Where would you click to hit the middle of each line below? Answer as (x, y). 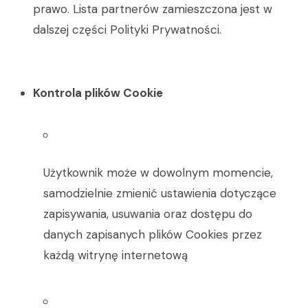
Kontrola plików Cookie (98, 93)
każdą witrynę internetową (115, 255)
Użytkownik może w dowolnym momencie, (158, 173)
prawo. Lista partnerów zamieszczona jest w (153, 9)
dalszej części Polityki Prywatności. (127, 30)
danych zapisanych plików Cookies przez (153, 234)
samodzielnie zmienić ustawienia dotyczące (160, 193)
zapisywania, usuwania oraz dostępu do (148, 214)
